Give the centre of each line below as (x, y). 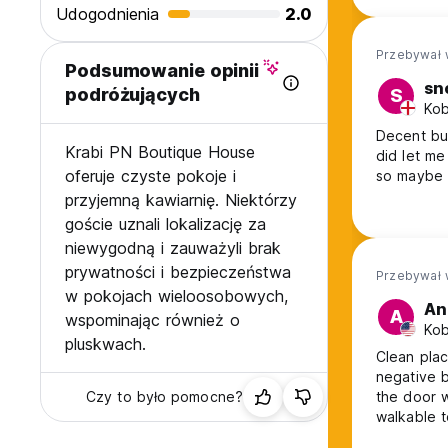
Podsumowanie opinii (162, 71)
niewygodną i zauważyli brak (173, 248)
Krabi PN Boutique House (160, 152)
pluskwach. (105, 344)
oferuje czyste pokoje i (150, 176)
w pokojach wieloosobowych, (176, 296)
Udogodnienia (107, 14)
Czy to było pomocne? (164, 397)
